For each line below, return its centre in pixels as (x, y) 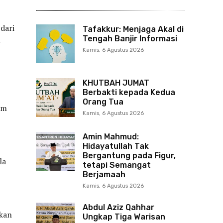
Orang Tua (103, 102)
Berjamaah (104, 174)
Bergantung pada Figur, (129, 156)
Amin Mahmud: (111, 137)
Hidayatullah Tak (116, 146)
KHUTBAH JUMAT (116, 83)
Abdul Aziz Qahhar (118, 207)
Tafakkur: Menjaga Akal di (133, 29)
